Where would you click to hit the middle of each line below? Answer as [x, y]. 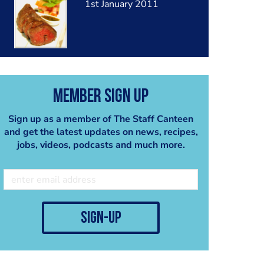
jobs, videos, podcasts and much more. [101, 145]
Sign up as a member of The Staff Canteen [101, 119]
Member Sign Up [101, 98]
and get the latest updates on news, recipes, [101, 132]
